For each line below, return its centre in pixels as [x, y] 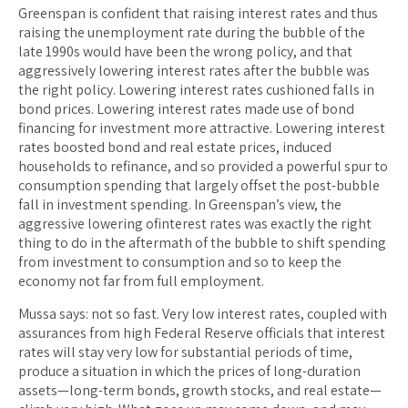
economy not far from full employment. [141, 280]
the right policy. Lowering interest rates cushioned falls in [196, 89]
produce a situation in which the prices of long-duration [189, 371]
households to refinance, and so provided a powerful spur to [203, 166]
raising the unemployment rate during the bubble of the [192, 32]
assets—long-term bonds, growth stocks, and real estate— [200, 390]
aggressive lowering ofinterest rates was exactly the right [195, 223]
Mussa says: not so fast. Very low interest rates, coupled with [203, 313]
